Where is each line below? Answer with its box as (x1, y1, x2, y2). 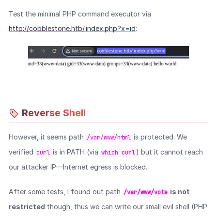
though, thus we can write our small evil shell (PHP (45, 202, 207, 211)
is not (168, 187, 190, 196)
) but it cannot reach (136, 147, 203, 156)
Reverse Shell (21, 107, 86, 119)
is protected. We (131, 132, 187, 141)
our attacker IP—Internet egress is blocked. (8, 162, 147, 171)
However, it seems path (8, 132, 86, 141)
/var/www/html (86, 133, 131, 141)
